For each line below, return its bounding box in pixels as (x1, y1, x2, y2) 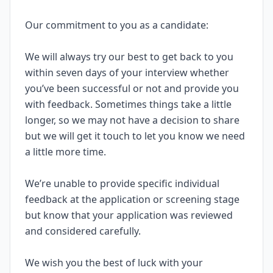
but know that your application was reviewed (25, 208, 233, 222)
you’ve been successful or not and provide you (25, 82, 239, 95)
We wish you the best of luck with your (25, 256, 203, 269)
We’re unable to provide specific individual (25, 177, 219, 190)
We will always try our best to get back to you (25, 50, 233, 63)
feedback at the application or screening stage (25, 193, 239, 206)
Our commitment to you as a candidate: (25, 18, 211, 32)
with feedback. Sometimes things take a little (25, 97, 232, 111)
